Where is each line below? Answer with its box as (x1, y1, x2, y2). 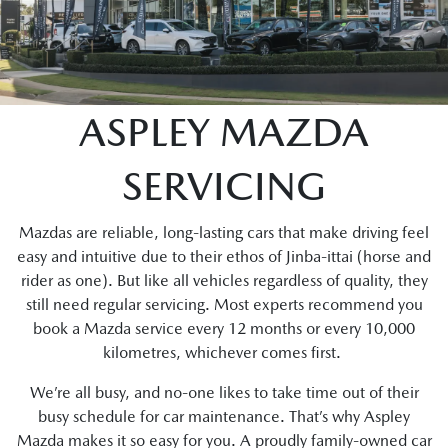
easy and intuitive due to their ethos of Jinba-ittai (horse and (17, 247, 431, 266)
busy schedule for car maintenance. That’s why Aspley (38, 407, 410, 426)
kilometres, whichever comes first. (103, 343, 345, 362)
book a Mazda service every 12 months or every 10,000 (33, 319, 415, 338)
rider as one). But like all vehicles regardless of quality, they (20, 271, 428, 290)
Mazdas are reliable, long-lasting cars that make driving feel (19, 223, 429, 242)
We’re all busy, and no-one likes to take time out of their (29, 383, 419, 402)
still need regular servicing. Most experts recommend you (25, 295, 423, 314)
